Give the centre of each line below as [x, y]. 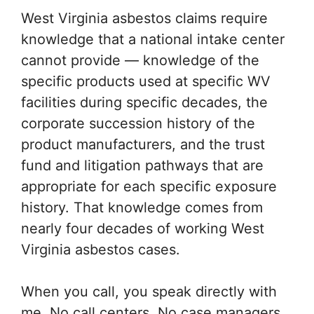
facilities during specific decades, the [144, 102]
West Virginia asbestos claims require [144, 18]
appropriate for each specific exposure [149, 186]
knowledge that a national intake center [153, 39]
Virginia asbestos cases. [101, 250]
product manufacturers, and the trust [143, 144]
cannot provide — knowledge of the [140, 60]
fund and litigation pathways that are [142, 165]
